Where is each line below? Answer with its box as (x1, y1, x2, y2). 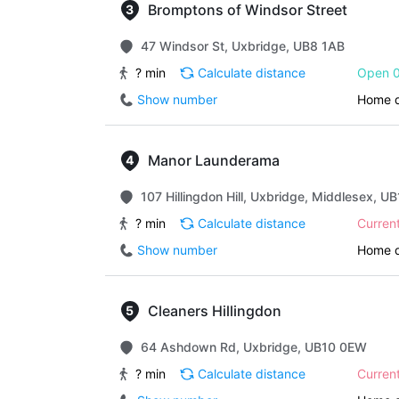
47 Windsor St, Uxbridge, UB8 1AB (141, 38, 345, 53)
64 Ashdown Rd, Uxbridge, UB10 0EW (141, 339, 367, 354)
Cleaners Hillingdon (148, 302, 281, 320)
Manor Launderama (148, 151, 280, 169)
